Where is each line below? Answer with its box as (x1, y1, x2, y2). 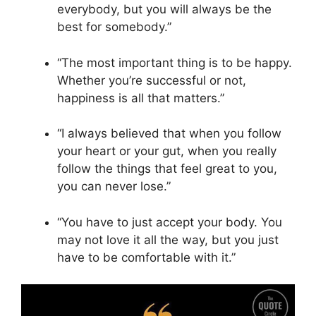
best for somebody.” (57, 20, 171, 35)
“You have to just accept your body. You (57, 214, 282, 229)
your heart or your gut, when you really (57, 144, 276, 159)
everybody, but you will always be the (57, 2, 272, 17)
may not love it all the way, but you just (57, 232, 279, 247)
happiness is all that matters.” (57, 90, 224, 105)
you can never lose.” (57, 179, 171, 194)
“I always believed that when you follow (57, 126, 281, 141)
